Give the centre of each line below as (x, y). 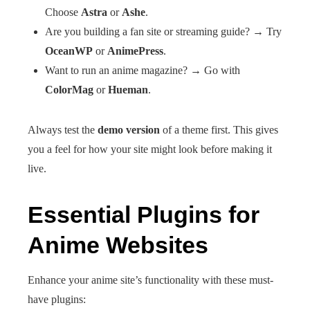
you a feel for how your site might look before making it (150, 149)
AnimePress (135, 51)
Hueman (128, 90)
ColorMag (69, 90)
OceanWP (69, 51)
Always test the (63, 130)
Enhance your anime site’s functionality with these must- (151, 280)
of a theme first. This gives (219, 130)
